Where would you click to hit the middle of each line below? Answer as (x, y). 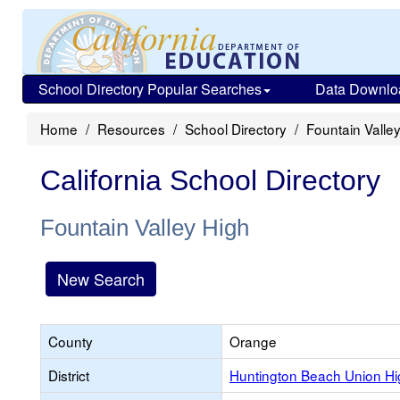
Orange (253, 341)
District (69, 375)
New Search (101, 279)
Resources (131, 129)
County (71, 341)
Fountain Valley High (145, 228)
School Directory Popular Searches (150, 89)
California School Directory (210, 180)
